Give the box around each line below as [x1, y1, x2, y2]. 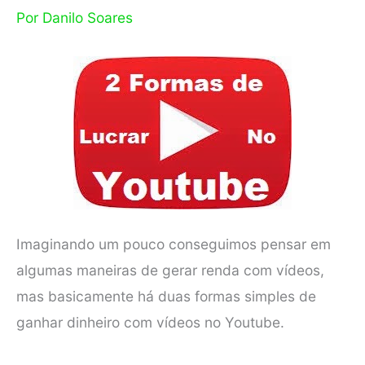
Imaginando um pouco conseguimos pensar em [16, 235, 331, 253]
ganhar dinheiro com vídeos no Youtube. [16, 314, 284, 332]
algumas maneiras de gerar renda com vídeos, [16, 262, 324, 279]
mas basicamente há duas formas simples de [16, 288, 316, 306]
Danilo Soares [42, 8, 133, 26]
